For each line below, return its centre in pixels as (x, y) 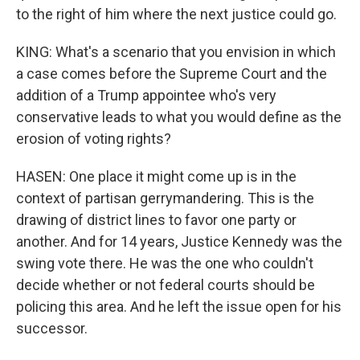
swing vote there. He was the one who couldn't (165, 263)
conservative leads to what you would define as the (179, 117)
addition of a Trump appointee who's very (146, 95)
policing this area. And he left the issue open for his (179, 307)
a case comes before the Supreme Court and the (172, 74)
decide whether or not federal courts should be (166, 285)
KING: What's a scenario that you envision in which (176, 52)
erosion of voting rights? (94, 139)
